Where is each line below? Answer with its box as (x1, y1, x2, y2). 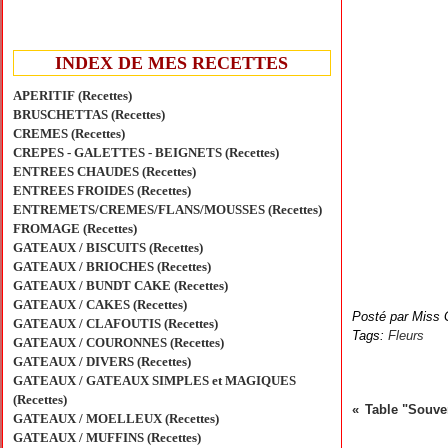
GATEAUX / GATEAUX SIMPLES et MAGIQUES (13, 373, 296, 388)
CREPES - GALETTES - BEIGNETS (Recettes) (13, 145, 279, 160)
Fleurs (387, 328, 424, 343)
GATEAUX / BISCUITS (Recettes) (13, 240, 203, 255)
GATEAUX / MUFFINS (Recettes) (13, 430, 201, 445)
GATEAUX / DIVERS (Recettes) (13, 354, 191, 369)
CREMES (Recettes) (13, 126, 125, 141)
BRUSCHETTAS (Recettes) (13, 107, 165, 122)
